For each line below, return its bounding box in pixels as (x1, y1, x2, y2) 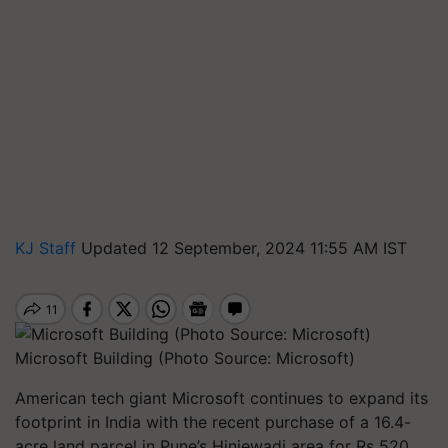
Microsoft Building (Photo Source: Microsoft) (15, 347, 355, 368)
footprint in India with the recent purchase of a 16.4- (15, 411, 411, 432)
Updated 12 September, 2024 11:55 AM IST (81, 238, 407, 258)
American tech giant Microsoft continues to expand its (15, 387, 428, 408)
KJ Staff (15, 238, 81, 258)
